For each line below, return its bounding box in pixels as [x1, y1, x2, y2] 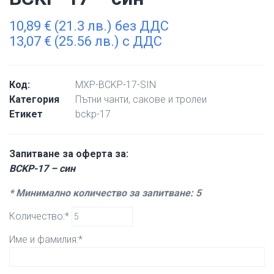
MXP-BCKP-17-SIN [75, 79, 156, 91]
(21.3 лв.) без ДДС [51, 18, 169, 34]
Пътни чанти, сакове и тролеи [75, 94, 207, 105]
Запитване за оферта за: [9, 148, 128, 160]
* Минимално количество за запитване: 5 [9, 187, 201, 199]
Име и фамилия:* [9, 234, 83, 245]
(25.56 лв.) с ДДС [51, 34, 162, 49]
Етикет [9, 108, 43, 120]
